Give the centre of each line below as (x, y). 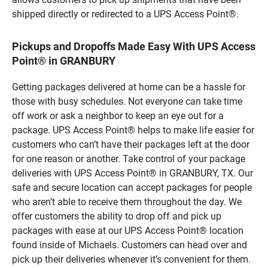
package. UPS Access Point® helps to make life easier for (133, 130)
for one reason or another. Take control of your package (129, 159)
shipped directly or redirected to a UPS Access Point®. (125, 14)
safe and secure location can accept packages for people (132, 187)
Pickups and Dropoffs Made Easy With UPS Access (134, 46)
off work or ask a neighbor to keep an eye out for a (118, 115)
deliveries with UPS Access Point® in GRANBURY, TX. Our (133, 173)
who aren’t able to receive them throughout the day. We (127, 202)
